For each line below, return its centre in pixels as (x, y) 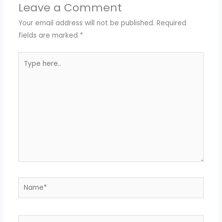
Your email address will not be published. (86, 23)
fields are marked (49, 36)
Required (171, 23)
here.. (27, 70)
